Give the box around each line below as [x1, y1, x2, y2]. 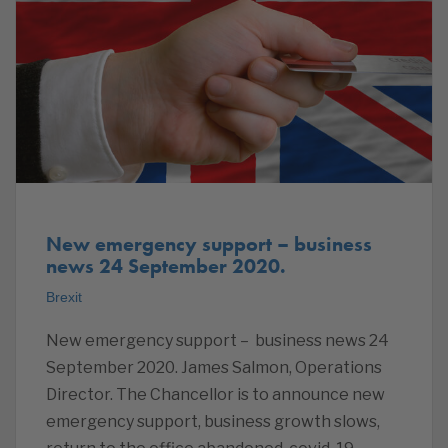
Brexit [46, 288, 82, 305]
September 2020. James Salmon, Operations [46, 357, 382, 377]
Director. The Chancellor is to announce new [46, 384, 385, 404]
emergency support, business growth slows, [46, 411, 380, 431]
